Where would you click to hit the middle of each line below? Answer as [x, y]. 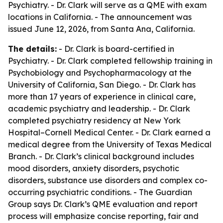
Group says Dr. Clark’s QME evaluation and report [103, 204]
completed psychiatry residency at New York [94, 120]
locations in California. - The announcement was [100, 17]
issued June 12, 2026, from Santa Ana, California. [101, 29]
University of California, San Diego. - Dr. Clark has [102, 85]
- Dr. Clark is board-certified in [115, 49]
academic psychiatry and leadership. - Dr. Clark [99, 109]
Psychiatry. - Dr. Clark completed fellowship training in [110, 61]
